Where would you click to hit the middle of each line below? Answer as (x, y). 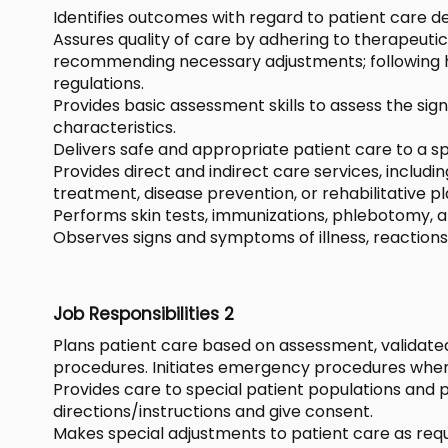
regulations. (98, 83)
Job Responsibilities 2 (143, 313)
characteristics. (114, 127)
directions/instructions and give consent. (213, 411)
